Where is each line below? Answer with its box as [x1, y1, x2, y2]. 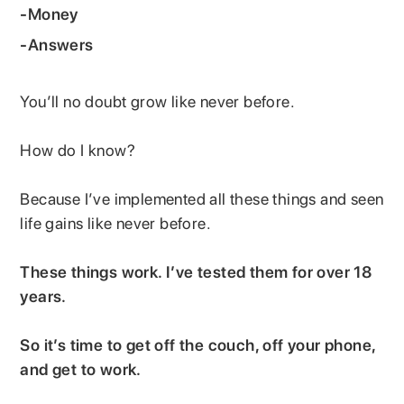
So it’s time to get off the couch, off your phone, [20, 335, 376, 354]
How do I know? [20, 140, 140, 160]
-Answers [20, 34, 94, 54]
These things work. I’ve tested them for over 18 [20, 262, 372, 281]
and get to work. [20, 359, 146, 379]
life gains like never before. [20, 213, 216, 233]
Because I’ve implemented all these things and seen [20, 188, 384, 208]
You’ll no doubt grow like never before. [20, 91, 299, 111]
